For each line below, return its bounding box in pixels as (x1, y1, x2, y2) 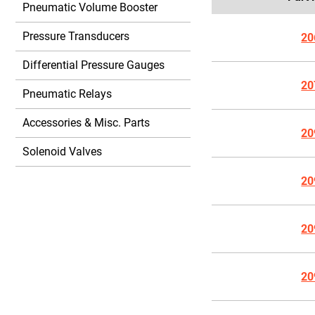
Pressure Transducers (22, 30, 129, 43)
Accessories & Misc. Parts (22, 116, 150, 129)
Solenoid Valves (22, 145, 102, 158)
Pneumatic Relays (22, 87, 112, 101)
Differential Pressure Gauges (22, 58, 165, 72)
